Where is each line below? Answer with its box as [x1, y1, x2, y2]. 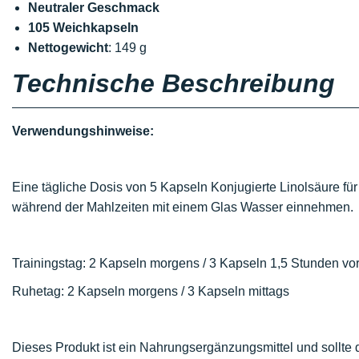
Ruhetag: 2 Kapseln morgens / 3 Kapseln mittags [12, 284, 289, 298]
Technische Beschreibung [12, 69, 335, 98]
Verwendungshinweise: [12, 124, 154, 138]
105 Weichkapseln [28, 21, 139, 34]
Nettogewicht [28, 41, 108, 54]
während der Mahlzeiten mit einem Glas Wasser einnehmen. [12, 200, 353, 214]
